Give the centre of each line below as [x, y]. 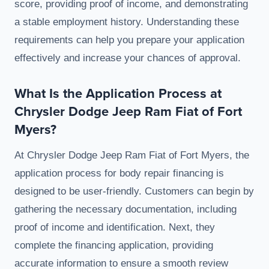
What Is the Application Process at [118, 93]
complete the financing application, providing [114, 246]
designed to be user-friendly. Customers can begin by [134, 192]
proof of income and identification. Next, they [115, 228]
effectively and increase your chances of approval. [128, 58]
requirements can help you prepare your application [129, 40]
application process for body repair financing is [119, 174]
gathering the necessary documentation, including [125, 210]
